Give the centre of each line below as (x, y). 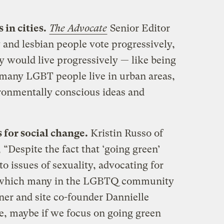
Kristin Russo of (125, 133)
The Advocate (78, 28)
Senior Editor (140, 28)
